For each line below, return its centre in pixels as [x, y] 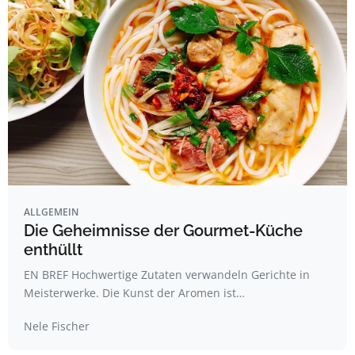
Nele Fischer [57, 326]
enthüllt [53, 250]
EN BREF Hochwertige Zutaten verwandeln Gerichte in [167, 275]
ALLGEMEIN [51, 212]
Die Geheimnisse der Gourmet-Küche [163, 231]
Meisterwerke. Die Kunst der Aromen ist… [134, 293]
